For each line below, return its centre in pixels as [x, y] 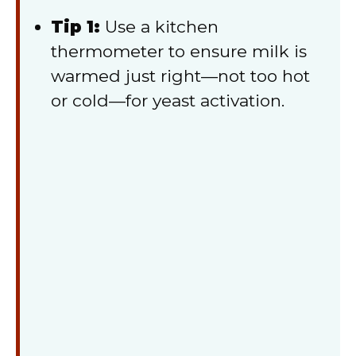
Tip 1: [75, 27]
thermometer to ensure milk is [179, 52]
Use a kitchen [159, 27]
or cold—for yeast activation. [168, 101]
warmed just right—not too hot [180, 76]
